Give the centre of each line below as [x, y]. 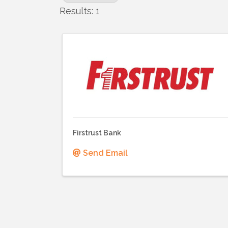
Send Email [105, 153]
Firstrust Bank [97, 133]
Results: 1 [80, 11]
